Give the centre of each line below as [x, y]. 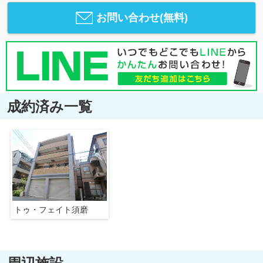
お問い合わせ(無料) [142, 17]
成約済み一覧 [49, 106]
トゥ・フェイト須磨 [51, 210]
